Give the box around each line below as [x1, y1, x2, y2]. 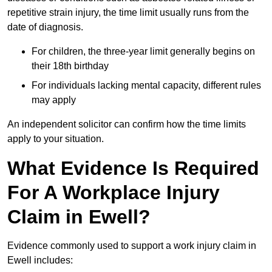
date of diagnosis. [7, 22, 83, 33]
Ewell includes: [7, 255, 73, 266]
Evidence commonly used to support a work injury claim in [7, 240, 256, 251]
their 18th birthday [32, 61, 109, 72]
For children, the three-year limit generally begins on [32, 46, 255, 57]
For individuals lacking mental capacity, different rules [32, 80, 261, 91]
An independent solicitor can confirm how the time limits [7, 119, 246, 130]
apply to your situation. [7, 134, 104, 144]
